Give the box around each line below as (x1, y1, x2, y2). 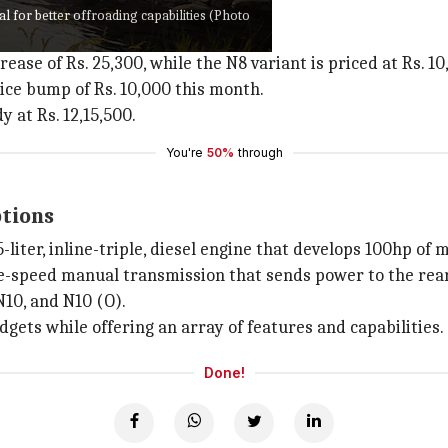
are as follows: (40, 27, 154, 48)
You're (165, 145, 203, 160)
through (237, 145, 283, 160)
